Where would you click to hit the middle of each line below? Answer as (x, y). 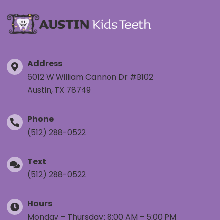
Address (45, 64)
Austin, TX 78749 (59, 90)
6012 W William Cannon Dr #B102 (90, 77)
